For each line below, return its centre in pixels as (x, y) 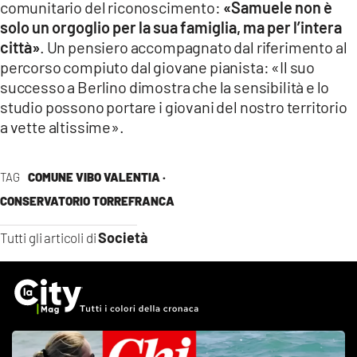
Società (124, 237)
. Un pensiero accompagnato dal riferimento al (194, 47)
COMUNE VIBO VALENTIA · (96, 177)
